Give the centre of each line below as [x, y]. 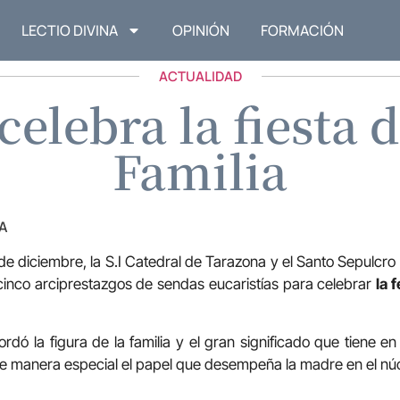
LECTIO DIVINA [70, 31]
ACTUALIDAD [200, 77]
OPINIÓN [201, 31]
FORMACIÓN [303, 31]
